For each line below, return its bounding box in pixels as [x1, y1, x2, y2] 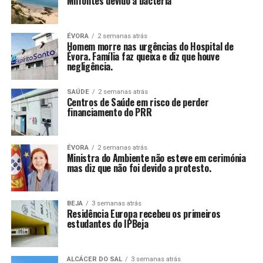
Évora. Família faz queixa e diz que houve [66, 49, 220, 64]
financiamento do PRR [66, 105, 152, 120]
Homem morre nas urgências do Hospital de [66, 39, 234, 54]
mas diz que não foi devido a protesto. [66, 161, 211, 176]
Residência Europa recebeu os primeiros [66, 207, 221, 221]
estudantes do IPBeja [66, 217, 149, 231]
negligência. [66, 59, 113, 74]
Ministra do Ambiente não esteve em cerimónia [66, 151, 246, 166]
